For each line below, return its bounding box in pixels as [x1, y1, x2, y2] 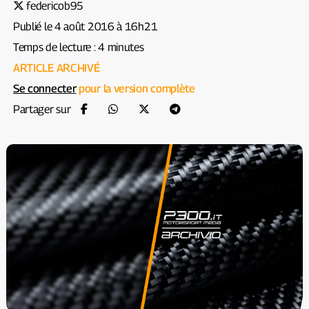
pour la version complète [76, 82, 195, 95]
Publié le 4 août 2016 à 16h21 [12, 20, 158, 33]
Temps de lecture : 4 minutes [12, 41, 144, 54]
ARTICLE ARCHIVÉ [12, 61, 100, 74]
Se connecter [12, 82, 77, 95]
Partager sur [12, 103, 71, 116]
